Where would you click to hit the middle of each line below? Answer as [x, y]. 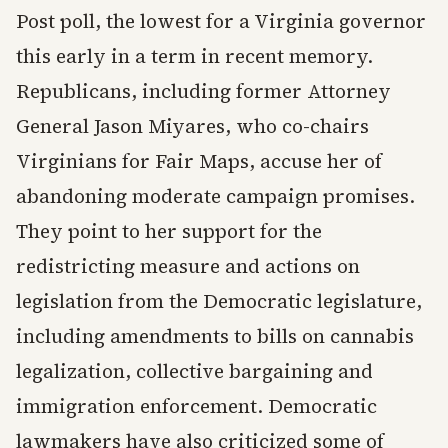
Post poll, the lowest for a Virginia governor [221, 21]
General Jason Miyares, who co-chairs [192, 126]
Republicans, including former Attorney [203, 91]
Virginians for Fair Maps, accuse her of [199, 161]
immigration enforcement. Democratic [196, 406]
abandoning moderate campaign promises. [215, 196]
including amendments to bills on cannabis [215, 336]
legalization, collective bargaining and [194, 371]
